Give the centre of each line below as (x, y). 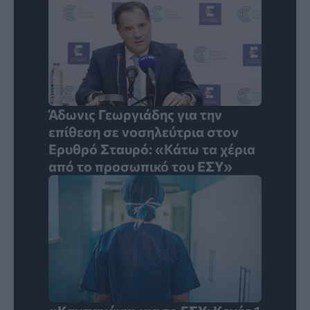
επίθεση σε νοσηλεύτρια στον (144, 132)
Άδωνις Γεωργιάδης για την (135, 115)
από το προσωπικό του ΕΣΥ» (140, 166)
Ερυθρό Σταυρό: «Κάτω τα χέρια (152, 149)
